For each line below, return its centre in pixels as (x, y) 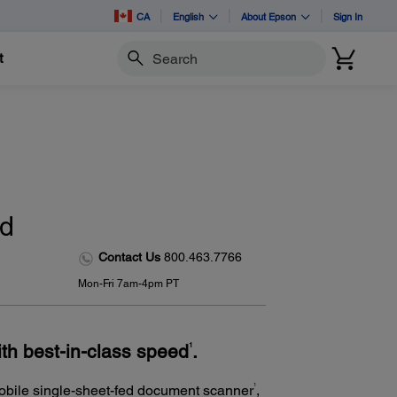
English (188, 16)
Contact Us (131, 257)
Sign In (348, 16)
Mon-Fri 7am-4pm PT (128, 283)
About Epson (269, 16)
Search (136, 66)
